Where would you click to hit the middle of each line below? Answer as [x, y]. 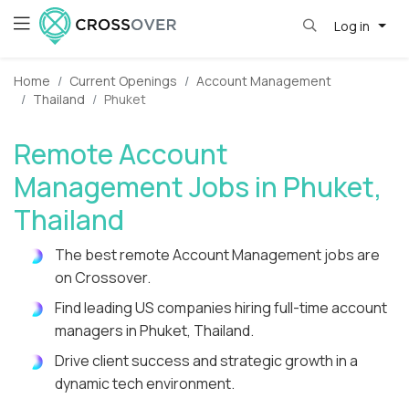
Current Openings [123, 81]
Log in [353, 26]
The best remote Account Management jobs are [217, 255]
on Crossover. [103, 278]
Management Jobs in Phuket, [198, 187]
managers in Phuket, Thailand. [154, 331]
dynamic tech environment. [145, 384]
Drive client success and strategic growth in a [206, 361]
